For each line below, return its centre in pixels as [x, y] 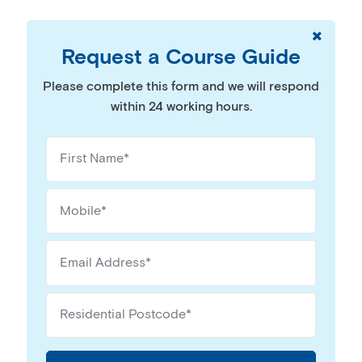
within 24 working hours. [181, 107]
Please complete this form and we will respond [181, 86]
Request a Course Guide [181, 57]
